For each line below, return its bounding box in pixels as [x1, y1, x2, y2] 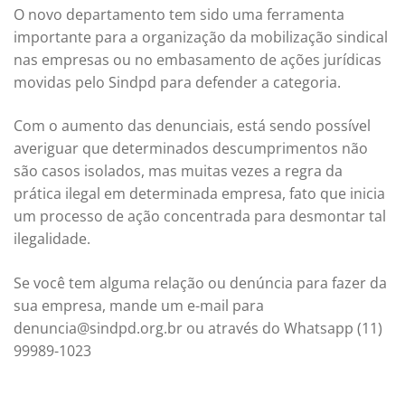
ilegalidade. [14, 229, 90, 250]
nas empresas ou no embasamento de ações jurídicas [14, 49, 381, 70]
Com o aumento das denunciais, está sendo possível [14, 116, 371, 137]
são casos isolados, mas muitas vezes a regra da [14, 161, 343, 182]
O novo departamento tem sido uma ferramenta [14, 4, 344, 24]
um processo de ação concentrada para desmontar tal [14, 206, 386, 227]
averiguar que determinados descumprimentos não [14, 138, 368, 159]
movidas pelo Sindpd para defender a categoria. [14, 71, 341, 92]
